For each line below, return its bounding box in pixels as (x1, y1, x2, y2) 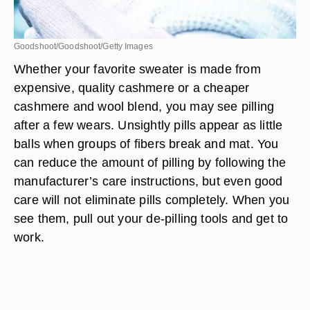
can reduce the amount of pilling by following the (14, 155, 286, 170)
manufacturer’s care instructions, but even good (14, 174, 283, 188)
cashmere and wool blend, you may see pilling (14, 99, 275, 113)
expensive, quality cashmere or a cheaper (14, 80, 250, 95)
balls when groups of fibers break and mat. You (14, 136, 279, 151)
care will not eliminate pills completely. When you (14, 192, 290, 207)
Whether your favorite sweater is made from (14, 62, 261, 76)
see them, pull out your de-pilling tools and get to (14, 211, 289, 226)
